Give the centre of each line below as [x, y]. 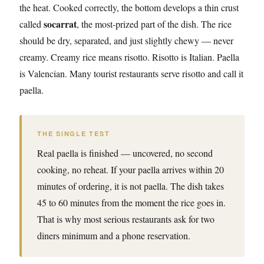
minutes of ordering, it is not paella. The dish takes [131, 186]
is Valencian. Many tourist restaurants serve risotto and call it [131, 73]
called [32, 24]
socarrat [60, 24]
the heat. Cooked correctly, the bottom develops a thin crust [129, 7]
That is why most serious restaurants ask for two [126, 219]
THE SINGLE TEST [74, 133]
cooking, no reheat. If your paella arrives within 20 [131, 169]
